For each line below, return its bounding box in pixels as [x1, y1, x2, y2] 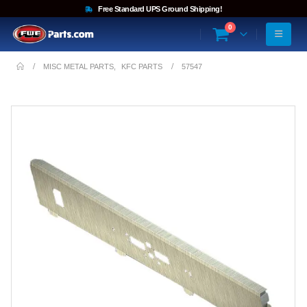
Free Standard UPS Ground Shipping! [96, 4, 222, 13]
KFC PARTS [121, 62, 163, 71]
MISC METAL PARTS [43, 62, 114, 71]
